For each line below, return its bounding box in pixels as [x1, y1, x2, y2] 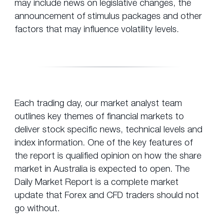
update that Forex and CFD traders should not [15, 189, 199, 200]
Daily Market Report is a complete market [15, 176, 179, 187]
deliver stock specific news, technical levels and [15, 124, 202, 135]
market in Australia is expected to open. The [15, 163, 190, 174]
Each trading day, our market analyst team [15, 97, 182, 109]
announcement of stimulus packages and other [15, 10, 202, 21]
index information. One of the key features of [15, 137, 193, 148]
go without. [15, 202, 60, 214]
